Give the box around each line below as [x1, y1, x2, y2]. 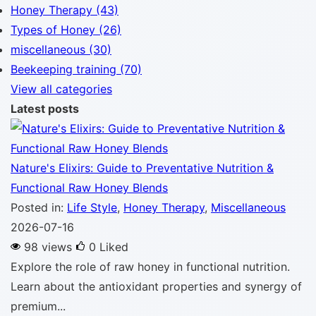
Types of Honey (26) [11, 23, 121, 37]
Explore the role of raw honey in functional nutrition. [11, 260, 290, 274]
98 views [24, 240, 72, 254]
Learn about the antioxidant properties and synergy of [11, 279, 302, 293]
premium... [11, 299, 66, 313]
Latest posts [11, 102, 79, 116]
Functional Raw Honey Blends [11, 181, 168, 195]
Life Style [67, 200, 117, 214]
